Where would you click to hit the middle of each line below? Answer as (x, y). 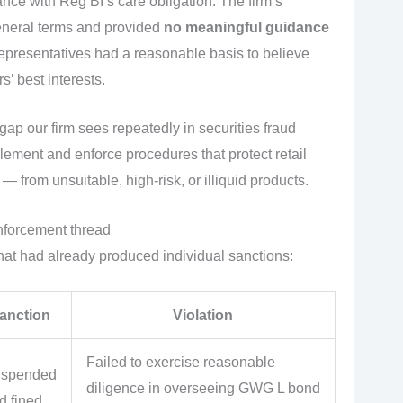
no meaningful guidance (246, 27)
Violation (203, 316)
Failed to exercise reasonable (180, 363)
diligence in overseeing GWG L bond (203, 389)
